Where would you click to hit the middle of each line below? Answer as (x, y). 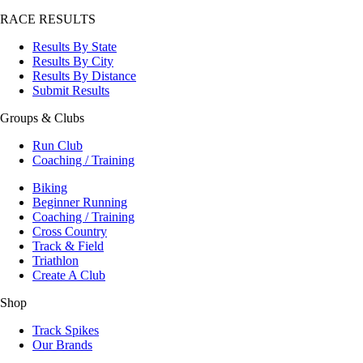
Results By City (73, 62)
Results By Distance (84, 76)
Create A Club (69, 275)
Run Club (58, 146)
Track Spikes (66, 331)
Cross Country (70, 232)
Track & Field (68, 246)
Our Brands (62, 345)
